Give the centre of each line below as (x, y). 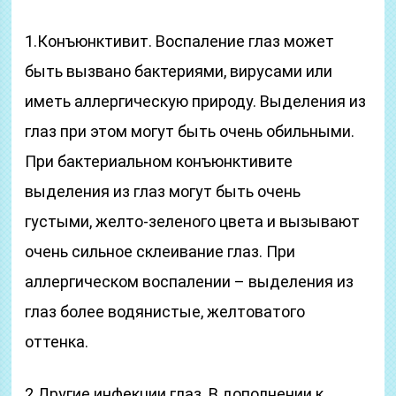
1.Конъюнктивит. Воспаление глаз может (180, 41)
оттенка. (57, 342)
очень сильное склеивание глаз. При (160, 251)
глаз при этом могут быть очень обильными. (190, 131)
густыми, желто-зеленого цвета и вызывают (193, 221)
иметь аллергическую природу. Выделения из (196, 101)
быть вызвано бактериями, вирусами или (179, 71)
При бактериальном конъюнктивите (159, 161)
